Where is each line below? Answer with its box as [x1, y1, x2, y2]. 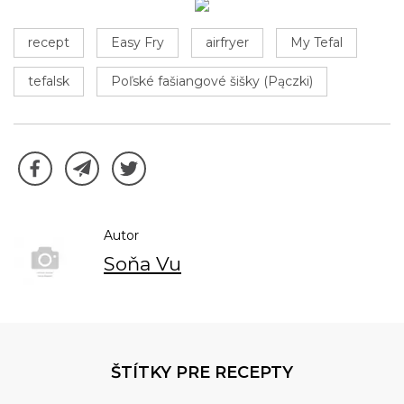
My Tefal [290, 33, 343, 50]
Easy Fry [111, 33, 164, 50]
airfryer [206, 33, 249, 50]
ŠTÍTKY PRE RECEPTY [111, 362, 293, 382]
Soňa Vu [104, 252, 181, 275]
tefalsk [28, 72, 69, 89]
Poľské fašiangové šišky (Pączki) [111, 72, 313, 89]
